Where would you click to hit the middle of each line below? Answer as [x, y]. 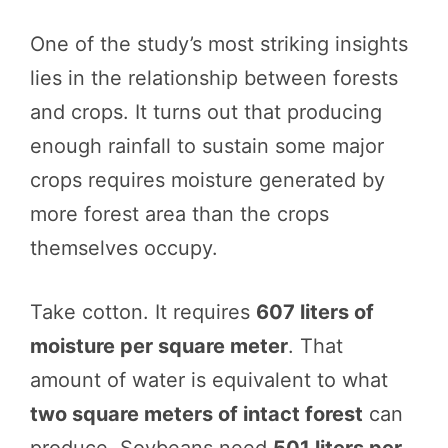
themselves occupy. [124, 247]
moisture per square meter [159, 345]
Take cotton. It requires [143, 311]
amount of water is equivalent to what [209, 379]
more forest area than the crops [179, 213]
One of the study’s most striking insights [219, 43]
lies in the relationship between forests [214, 77]
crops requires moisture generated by [207, 179]
